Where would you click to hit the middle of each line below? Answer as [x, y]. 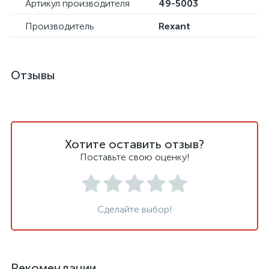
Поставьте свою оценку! [134, 157]
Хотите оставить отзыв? [134, 144]
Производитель [60, 26]
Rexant [174, 26]
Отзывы [33, 75]
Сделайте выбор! [134, 209]
